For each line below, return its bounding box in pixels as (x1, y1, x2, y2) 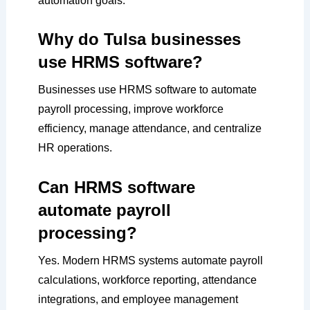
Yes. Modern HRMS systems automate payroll (37, 254, 263, 266)
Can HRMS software (37, 177, 195, 197)
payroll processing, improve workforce (37, 103, 224, 116)
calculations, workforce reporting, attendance (37, 273, 257, 286)
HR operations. (37, 142, 112, 154)
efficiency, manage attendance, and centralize (37, 122, 262, 135)
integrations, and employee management (37, 293, 238, 305)
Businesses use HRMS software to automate (37, 84, 257, 96)
